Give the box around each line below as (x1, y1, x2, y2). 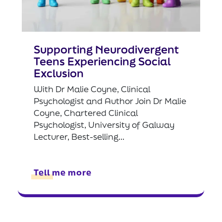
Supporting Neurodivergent (34, 42, 179, 56)
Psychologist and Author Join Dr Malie (34, 95, 186, 107)
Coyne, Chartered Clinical (34, 107, 138, 118)
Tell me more (34, 166, 92, 178)
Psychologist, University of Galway (34, 118, 174, 130)
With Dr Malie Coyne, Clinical (34, 83, 150, 95)
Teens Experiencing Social (34, 54, 170, 68)
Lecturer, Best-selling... (34, 130, 124, 142)
